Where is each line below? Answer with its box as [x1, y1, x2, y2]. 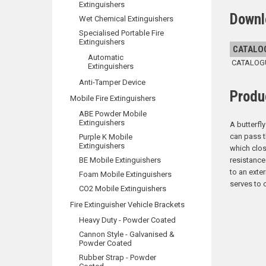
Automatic [88, 53, 123, 62]
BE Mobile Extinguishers [79, 156, 161, 164]
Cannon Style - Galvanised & [79, 230, 175, 239]
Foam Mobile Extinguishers [79, 170, 172, 179]
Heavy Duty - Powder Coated [79, 216, 176, 224]
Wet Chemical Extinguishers [79, 14, 173, 23]
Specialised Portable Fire [79, 28, 164, 37]
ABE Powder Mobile [79, 109, 147, 118]
